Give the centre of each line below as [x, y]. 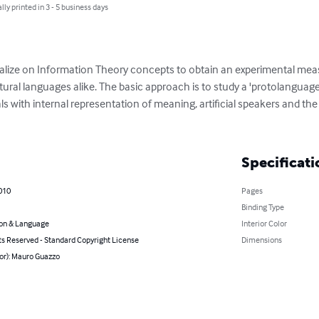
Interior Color [264, 224]
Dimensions [261, 240]
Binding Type [262, 207]
